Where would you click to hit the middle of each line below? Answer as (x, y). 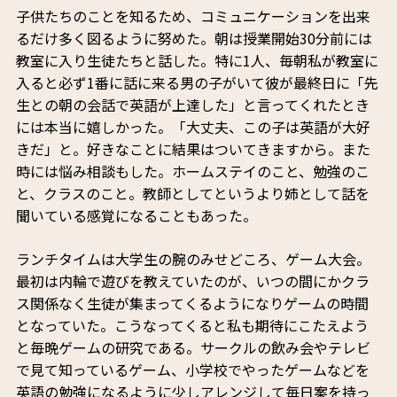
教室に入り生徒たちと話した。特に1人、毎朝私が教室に (197, 61)
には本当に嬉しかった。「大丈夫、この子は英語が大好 (193, 127)
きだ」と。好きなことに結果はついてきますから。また (193, 149)
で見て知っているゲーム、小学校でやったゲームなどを (192, 370)
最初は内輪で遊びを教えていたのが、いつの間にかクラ (192, 281)
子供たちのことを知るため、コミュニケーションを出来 (193, 16)
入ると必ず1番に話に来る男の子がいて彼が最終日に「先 (197, 83)
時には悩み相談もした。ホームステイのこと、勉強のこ (192, 171)
